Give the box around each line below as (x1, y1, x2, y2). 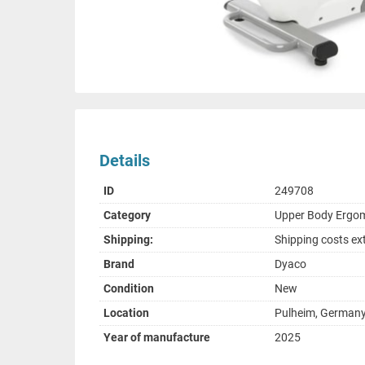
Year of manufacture (103, 331, 210, 345)
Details (99, 151, 150, 171)
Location (103, 306, 149, 320)
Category (103, 209, 151, 222)
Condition (103, 282, 154, 296)
